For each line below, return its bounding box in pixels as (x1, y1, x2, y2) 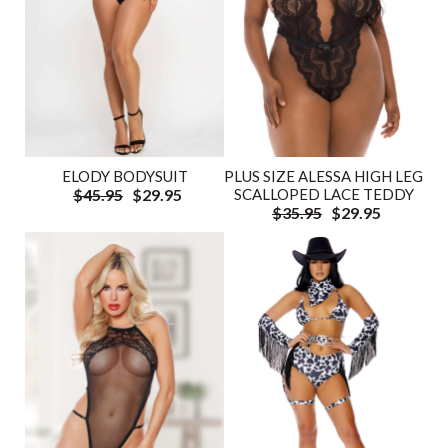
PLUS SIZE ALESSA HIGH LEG (224, 167, 423, 186)
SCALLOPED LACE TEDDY (233, 185, 414, 204)
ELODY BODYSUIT (61, 167, 188, 186)
